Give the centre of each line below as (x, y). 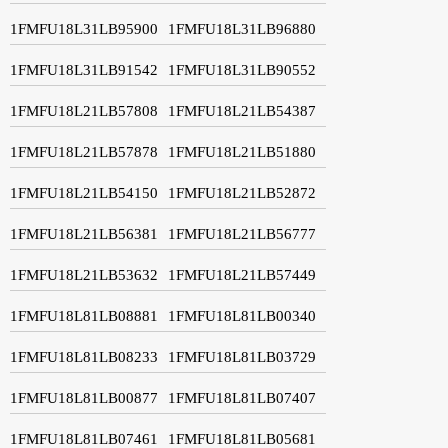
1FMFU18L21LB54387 (242, 110)
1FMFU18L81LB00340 (242, 315)
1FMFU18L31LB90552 (242, 69)
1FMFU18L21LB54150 (84, 192)
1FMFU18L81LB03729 (242, 356)
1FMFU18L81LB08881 (84, 315)
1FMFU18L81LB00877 (84, 397)
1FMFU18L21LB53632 (84, 274)
